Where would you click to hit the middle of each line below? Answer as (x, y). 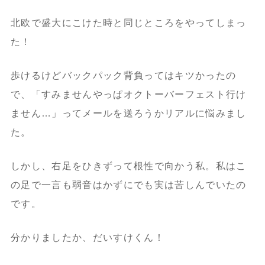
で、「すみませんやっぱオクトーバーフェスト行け (128, 94)
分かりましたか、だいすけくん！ (87, 237)
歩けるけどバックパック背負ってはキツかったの (123, 75)
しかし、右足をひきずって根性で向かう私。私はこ (128, 166)
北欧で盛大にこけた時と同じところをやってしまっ (128, 22)
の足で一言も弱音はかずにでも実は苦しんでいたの (128, 185)
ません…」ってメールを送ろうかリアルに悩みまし (128, 113)
